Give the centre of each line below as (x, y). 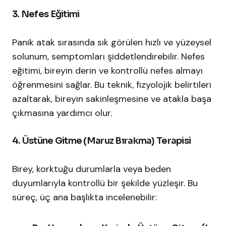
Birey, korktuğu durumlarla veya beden (92, 169)
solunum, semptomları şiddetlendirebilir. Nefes (108, 57)
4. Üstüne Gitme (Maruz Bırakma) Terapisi (102, 141)
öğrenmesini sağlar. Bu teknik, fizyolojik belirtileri (112, 85)
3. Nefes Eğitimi (46, 14)
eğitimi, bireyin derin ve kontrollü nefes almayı (107, 71)
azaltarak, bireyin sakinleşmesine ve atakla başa (112, 99)
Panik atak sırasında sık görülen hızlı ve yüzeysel (112, 43)
